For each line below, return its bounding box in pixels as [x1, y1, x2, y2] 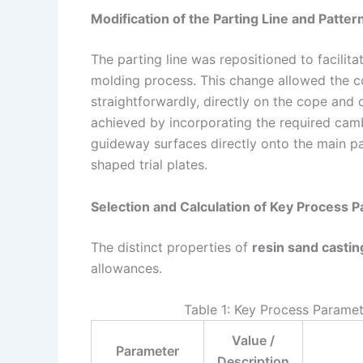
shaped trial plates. [91, 156, 207, 173]
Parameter [116, 343, 179, 360]
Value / [232, 332, 275, 349]
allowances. [91, 259, 162, 276]
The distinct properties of [91, 238, 252, 255]
